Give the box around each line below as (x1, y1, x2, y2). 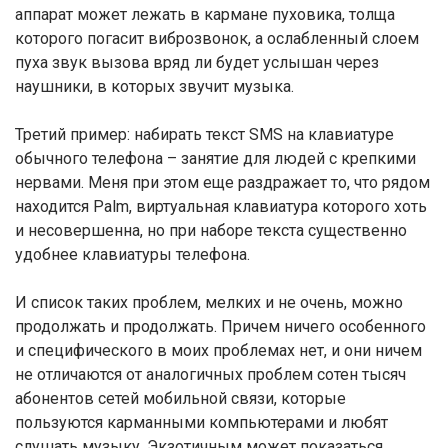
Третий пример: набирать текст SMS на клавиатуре (15, 125, 394, 144)
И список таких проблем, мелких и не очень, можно (15, 293, 403, 312)
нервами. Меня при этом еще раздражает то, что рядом (15, 173, 430, 192)
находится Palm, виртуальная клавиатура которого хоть (15, 197, 427, 216)
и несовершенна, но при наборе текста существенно (15, 221, 407, 240)
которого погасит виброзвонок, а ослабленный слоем (15, 29, 419, 48)
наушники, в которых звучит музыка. (15, 77, 294, 96)
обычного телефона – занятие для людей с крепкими (15, 149, 416, 168)
